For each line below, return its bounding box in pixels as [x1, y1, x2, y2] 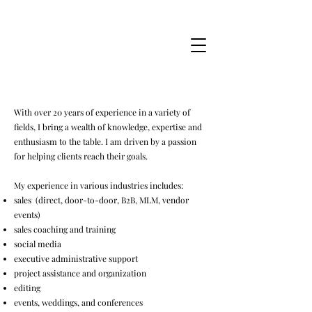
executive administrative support [14, 253, 140, 264]
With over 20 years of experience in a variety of [14, 107, 190, 118]
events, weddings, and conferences [14, 297, 191, 308]
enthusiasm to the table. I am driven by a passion [14, 136, 196, 147]
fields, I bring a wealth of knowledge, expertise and [14, 121, 202, 132]
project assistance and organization [14, 267, 159, 279]
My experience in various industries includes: [14, 180, 185, 191]
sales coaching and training [14, 224, 116, 235]
